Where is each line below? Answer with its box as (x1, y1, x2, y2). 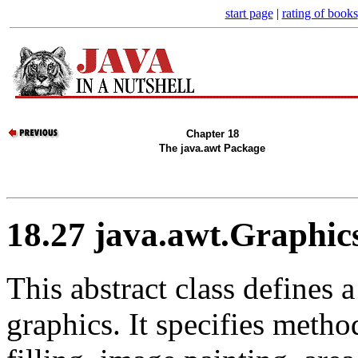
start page (225, 6, 273, 20)
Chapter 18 (185, 127, 239, 140)
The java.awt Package (159, 141, 265, 154)
